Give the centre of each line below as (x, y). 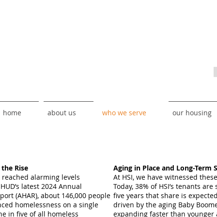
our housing (192, 113)
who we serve (124, 113)
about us (62, 113)
